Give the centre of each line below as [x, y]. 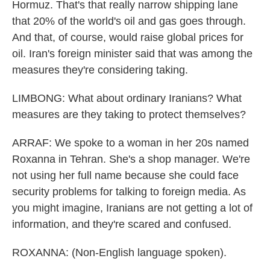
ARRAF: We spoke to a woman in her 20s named [130, 143]
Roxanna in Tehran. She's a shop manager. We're [131, 159]
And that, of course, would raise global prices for [128, 37]
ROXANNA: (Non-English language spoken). [119, 253]
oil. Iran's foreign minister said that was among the [132, 54]
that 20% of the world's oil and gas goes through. [129, 21]
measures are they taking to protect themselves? [129, 115]
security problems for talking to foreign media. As [129, 192]
